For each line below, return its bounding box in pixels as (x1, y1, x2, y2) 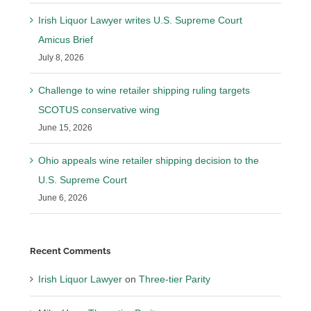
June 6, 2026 (38, 193, 88, 203)
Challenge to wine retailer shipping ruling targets (38, 85, 251, 96)
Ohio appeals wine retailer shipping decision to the (38, 155, 260, 167)
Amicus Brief (38, 34, 94, 46)
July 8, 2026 (38, 53, 85, 63)
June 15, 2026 (38, 123, 93, 133)
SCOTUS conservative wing (38, 104, 160, 116)
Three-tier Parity (139, 274, 211, 285)
